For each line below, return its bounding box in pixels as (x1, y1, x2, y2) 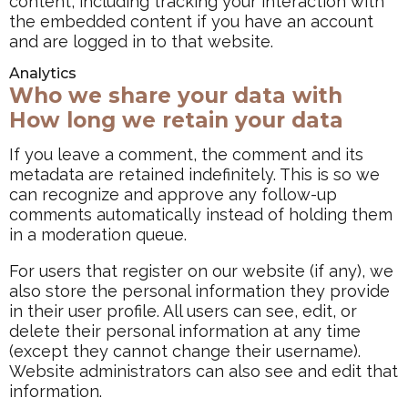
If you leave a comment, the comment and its (9, 144, 363, 164)
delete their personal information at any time (9, 321, 361, 341)
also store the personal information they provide (9, 280, 390, 301)
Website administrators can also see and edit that (9, 361, 398, 381)
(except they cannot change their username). (9, 341, 361, 361)
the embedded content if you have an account (9, 11, 373, 31)
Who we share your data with (9, 82, 342, 108)
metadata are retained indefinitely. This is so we (9, 164, 380, 184)
